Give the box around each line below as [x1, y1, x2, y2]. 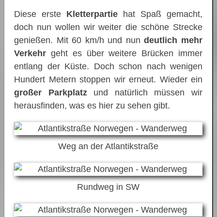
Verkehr [14, 48, 46, 58]
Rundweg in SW [77, 182, 139, 192]
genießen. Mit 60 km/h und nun [14, 35, 144, 45]
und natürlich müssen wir [87, 87, 203, 97]
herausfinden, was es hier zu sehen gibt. [14, 100, 170, 110]
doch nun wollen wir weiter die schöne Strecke [14, 22, 202, 32]
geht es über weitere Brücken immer [46, 48, 202, 58]
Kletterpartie [66, 9, 118, 19]
